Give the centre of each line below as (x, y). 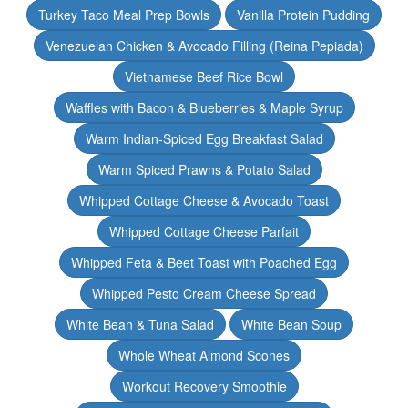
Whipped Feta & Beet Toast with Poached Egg (204, 262)
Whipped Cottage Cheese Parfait (204, 231)
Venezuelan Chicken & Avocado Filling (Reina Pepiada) (204, 46)
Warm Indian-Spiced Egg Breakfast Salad (204, 138)
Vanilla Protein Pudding (303, 15)
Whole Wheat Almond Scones (204, 355)
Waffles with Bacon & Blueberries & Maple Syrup (204, 107)
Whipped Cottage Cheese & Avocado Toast (204, 200)
